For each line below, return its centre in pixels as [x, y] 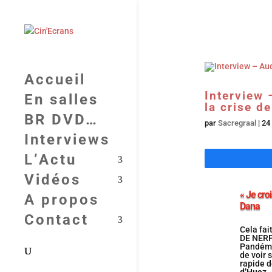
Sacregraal [237, 123]
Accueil [55, 80]
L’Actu [50, 160]
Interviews [67, 140]
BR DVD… [61, 120]
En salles [61, 100]
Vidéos [53, 180]
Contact [56, 220]
